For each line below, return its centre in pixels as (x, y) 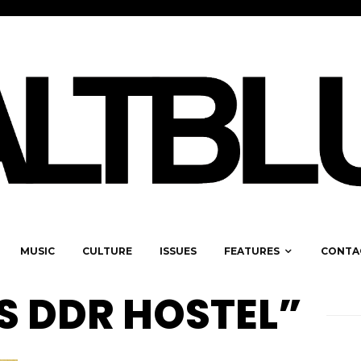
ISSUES (178, 251)
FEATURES (252, 251)
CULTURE (107, 251)
